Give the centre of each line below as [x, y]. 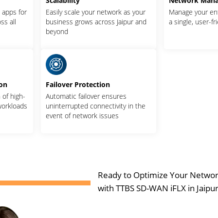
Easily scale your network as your [96, 12]
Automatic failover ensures [86, 96]
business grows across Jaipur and [96, 21]
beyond [57, 31]
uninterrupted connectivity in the [96, 106]
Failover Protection [78, 84]
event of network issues [82, 115]
